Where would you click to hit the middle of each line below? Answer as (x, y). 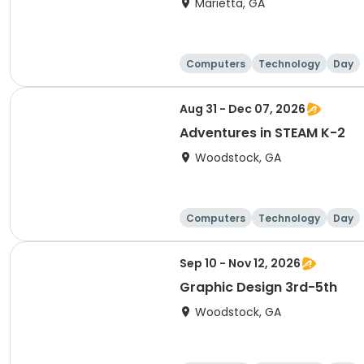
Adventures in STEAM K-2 (262, 133)
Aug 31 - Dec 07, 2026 (243, 109)
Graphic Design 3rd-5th (258, 287)
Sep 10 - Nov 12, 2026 (240, 263)
